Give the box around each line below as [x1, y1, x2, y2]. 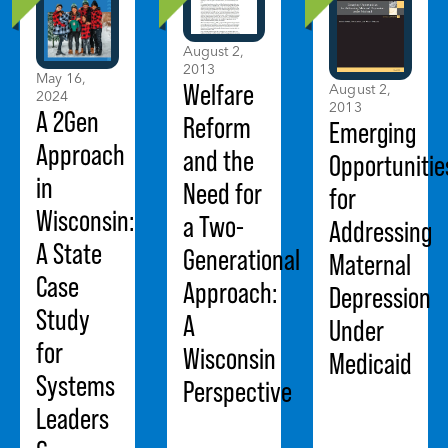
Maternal [329, 248, 412, 282]
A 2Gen [36, 104, 99, 138]
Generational [182, 243, 300, 277]
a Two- [182, 210, 244, 244]
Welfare [182, 78, 254, 112]
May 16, [36, 68, 87, 87]
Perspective [182, 375, 292, 409]
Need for [182, 177, 262, 211]
